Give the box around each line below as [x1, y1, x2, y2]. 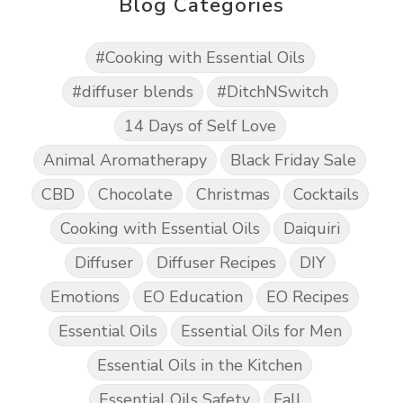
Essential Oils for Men [180, 319, 342, 342]
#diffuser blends [71, 80, 193, 103]
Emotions [50, 285, 120, 308]
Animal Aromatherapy [43, 148, 207, 171]
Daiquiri [282, 217, 340, 239]
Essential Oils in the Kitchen [97, 354, 302, 376]
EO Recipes [266, 285, 349, 308]
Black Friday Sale [230, 148, 356, 171]
